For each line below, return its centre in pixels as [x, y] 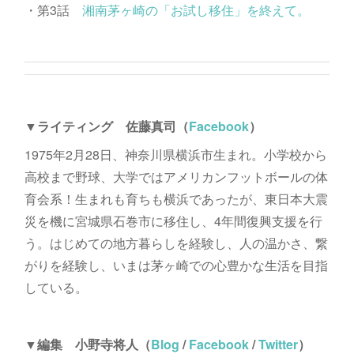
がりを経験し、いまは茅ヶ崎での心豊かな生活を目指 [176, 265]
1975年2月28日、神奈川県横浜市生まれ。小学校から [175, 154]
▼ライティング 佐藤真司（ [106, 126]
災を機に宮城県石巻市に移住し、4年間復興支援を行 [173, 220]
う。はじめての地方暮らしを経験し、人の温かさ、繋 [176, 243]
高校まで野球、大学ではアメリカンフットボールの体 [176, 176]
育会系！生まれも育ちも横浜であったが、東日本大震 [176, 198]
